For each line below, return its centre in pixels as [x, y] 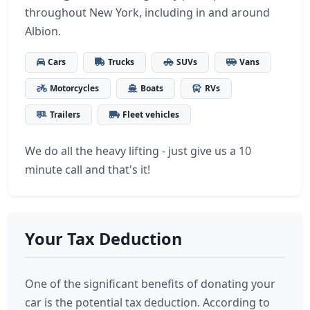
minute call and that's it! [88, 170]
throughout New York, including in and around [147, 12]
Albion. [43, 31]
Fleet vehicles [151, 115]
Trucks [121, 62]
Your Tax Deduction [103, 239]
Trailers [65, 115]
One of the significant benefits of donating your [150, 284]
